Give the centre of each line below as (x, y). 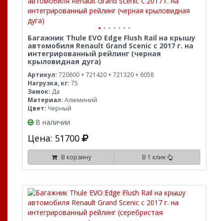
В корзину (74, 157)
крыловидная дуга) (64, 61)
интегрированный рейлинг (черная (94, 54)
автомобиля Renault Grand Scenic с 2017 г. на (110, 46)
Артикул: (42, 75)
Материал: (45, 100)
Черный (59, 108)
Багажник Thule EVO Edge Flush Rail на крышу (111, 38)
